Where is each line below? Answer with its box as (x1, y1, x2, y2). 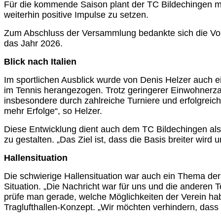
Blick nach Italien (4, 56, 76, 67)
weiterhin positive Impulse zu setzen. (4, 9, 148, 20)
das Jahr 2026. (4, 38, 63, 48)
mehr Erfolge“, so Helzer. (4, 106, 102, 116)
